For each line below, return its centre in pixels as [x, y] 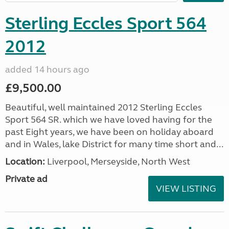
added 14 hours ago [47, 70]
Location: [25, 162]
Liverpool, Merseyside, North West [118, 162]
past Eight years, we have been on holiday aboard [109, 132]
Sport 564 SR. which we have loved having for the [109, 120]
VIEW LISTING [186, 189]
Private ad [26, 179]
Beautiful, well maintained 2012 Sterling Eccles [104, 107]
